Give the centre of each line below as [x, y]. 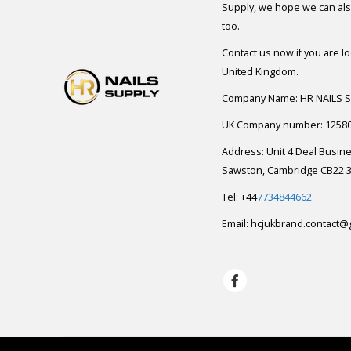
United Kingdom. [260, 72]
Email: [236, 224]
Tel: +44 [239, 197]
